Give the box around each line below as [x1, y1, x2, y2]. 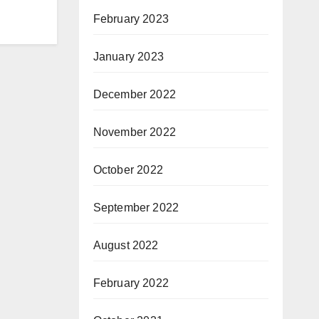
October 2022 [93, 164, 163, 176]
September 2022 [93, 202, 179, 214]
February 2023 [93, 13, 169, 25]
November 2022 [93, 126, 177, 138]
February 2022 [93, 277, 169, 289]
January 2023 [93, 51, 164, 63]
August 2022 [93, 239, 159, 251]
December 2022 [93, 88, 177, 100]
